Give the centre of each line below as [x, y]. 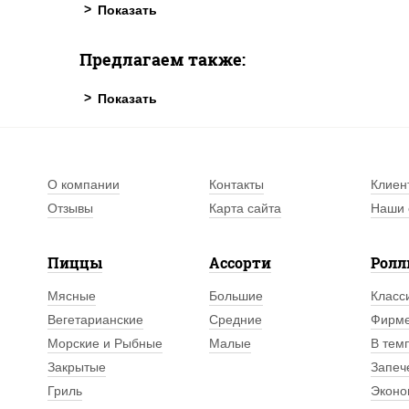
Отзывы [70, 209]
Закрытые [77, 367]
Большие [236, 296]
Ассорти [241, 263]
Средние [236, 320]
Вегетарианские [95, 320]
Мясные [72, 296]
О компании [84, 185]
